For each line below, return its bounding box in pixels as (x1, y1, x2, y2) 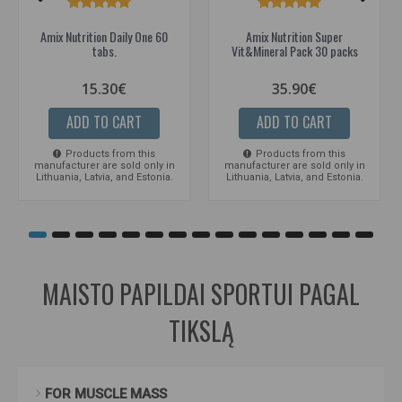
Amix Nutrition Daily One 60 (40, 27, 168, 47)
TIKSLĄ (168, 311, 234, 349)
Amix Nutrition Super (246, 27, 343, 47)
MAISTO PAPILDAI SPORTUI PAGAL (42, 275, 360, 312)
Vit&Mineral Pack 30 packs (231, 41, 358, 61)
